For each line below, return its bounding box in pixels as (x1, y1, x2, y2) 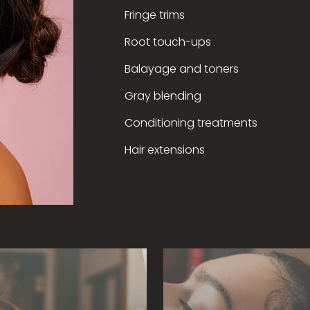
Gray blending (124, 88, 201, 104)
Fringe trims (124, 7, 185, 23)
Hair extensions (124, 142, 205, 158)
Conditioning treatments (124, 115, 257, 131)
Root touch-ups (124, 34, 211, 50)
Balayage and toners (124, 61, 239, 77)
